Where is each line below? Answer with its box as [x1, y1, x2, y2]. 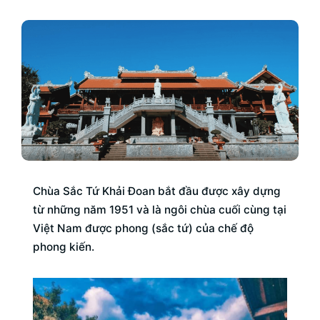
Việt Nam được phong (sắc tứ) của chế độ [33, 221, 254, 236]
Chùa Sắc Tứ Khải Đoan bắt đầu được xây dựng [33, 184, 281, 199]
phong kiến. [33, 240, 97, 254]
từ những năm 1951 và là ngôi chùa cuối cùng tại [33, 203, 286, 217]
